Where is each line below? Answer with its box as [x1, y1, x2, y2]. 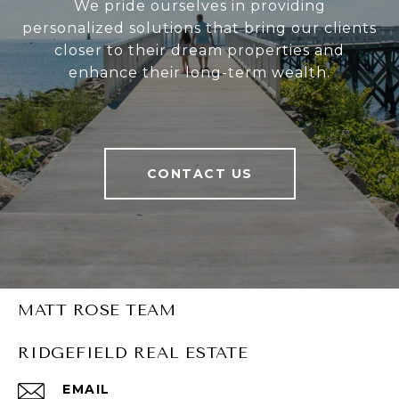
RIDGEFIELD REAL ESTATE [18, 343, 248, 363]
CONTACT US [146, 166, 253, 183]
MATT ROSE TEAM [18, 300, 175, 321]
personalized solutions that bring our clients [22, 20, 377, 37]
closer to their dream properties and [54, 42, 345, 60]
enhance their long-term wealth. [69, 64, 330, 82]
